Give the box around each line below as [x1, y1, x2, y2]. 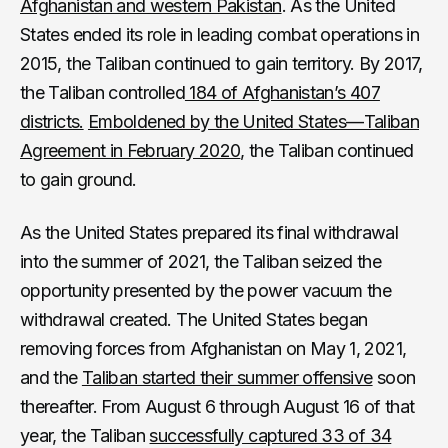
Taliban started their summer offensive [81, 366, 373, 388]
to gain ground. [20, 168, 137, 190]
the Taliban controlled [20, 81, 185, 103]
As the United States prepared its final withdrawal [20, 221, 398, 243]
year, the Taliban [20, 424, 150, 446]
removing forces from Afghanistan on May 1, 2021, [20, 337, 407, 359]
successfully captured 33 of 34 [149, 424, 392, 446]
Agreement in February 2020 [20, 139, 241, 161]
